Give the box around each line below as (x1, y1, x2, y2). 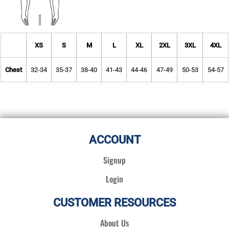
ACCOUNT (88, 133, 141, 147)
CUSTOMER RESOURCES (53, 196, 176, 210)
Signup (103, 154, 126, 167)
